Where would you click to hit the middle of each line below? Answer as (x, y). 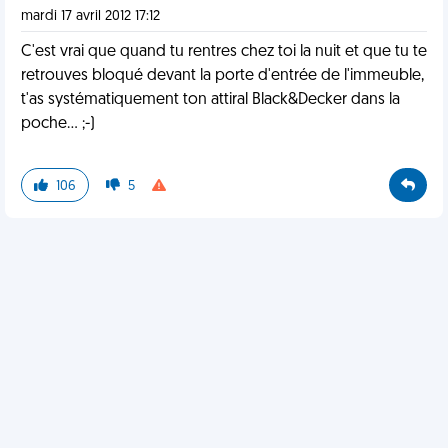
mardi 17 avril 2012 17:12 (90, 16)
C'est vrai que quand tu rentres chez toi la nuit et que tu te (224, 52)
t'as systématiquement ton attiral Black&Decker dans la (210, 100)
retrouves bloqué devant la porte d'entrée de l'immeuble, (222, 76)
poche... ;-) (58, 124)
